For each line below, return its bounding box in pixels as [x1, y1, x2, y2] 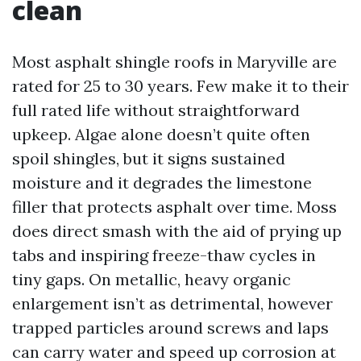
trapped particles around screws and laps [12, 317, 329, 338]
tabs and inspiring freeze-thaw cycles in [12, 245, 316, 265]
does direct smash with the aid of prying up [12, 221, 342, 241]
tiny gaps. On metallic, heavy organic [12, 269, 291, 289]
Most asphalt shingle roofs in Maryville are [12, 52, 337, 72]
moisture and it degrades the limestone [12, 172, 312, 193]
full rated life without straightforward [12, 100, 300, 120]
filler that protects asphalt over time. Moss [12, 197, 337, 217]
